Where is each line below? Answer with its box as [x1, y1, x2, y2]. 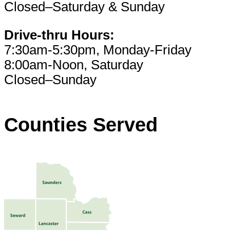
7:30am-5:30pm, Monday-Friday [4, 43, 191, 57]
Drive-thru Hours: [4, 28, 114, 43]
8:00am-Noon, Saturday [4, 57, 143, 72]
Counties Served [4, 113, 158, 136]
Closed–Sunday [4, 72, 97, 87]
